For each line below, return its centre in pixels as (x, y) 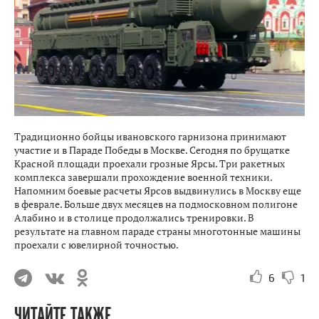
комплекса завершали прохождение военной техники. (143, 177)
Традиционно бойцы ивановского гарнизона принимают (150, 136)
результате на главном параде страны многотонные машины (157, 231)
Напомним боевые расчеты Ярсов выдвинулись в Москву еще (158, 190)
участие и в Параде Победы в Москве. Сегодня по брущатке (152, 150)
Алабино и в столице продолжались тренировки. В (134, 217)
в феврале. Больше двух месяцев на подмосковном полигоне (156, 204)
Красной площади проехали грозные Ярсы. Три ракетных (150, 163)
